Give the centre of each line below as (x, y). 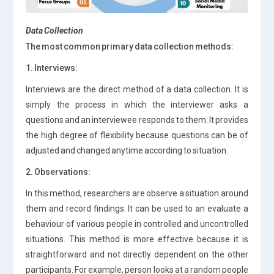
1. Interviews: (52, 68)
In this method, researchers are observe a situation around (137, 193)
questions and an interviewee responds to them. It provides (137, 120)
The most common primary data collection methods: (130, 46)
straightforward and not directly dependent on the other (137, 254)
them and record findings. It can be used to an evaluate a (137, 208)
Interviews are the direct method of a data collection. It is (137, 89)
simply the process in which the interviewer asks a (137, 104)
